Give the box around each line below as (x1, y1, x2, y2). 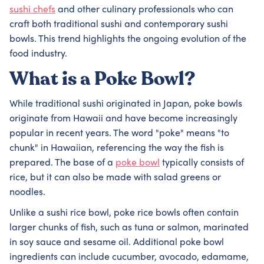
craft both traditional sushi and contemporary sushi (9, 20, 228, 29)
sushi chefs (9, 5, 55, 15)
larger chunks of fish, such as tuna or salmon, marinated (9, 223, 249, 233)
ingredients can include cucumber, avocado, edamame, (9, 253, 249, 262)
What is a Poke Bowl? (9, 66, 195, 92)
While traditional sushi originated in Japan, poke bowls (9, 100, 242, 109)
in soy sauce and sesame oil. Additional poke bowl (9, 238, 224, 247)
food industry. (9, 49, 67, 59)
